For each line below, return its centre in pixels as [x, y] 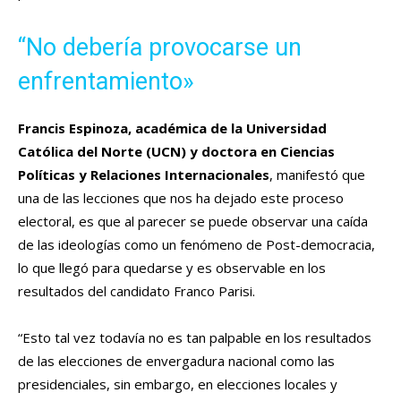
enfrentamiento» [106, 82]
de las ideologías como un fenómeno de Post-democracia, [196, 245]
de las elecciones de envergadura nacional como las [176, 361]
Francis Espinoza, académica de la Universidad [172, 128]
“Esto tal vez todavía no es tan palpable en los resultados [195, 338]
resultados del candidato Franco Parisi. [137, 291]
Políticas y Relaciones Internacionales [144, 175]
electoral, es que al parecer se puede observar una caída [193, 222]
